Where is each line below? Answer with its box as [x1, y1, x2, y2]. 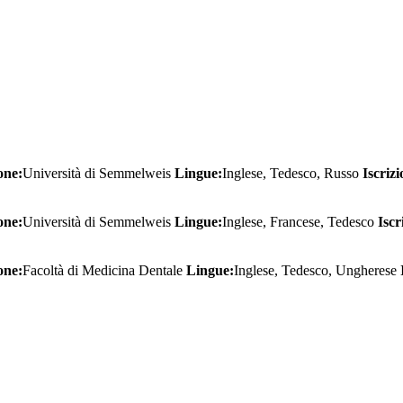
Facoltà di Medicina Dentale [22, 262, 186, 278]
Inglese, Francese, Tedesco [222, 213, 378, 229]
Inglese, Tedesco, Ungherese [234, 262, 400, 278]
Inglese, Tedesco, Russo [222, 165, 363, 181]
